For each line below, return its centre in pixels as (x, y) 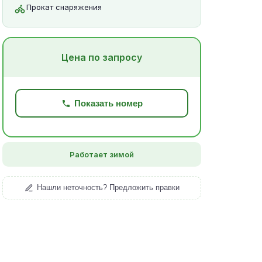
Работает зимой (102, 154)
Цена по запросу (102, 57)
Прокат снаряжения (64, 7)
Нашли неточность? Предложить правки (108, 187)
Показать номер (108, 103)
